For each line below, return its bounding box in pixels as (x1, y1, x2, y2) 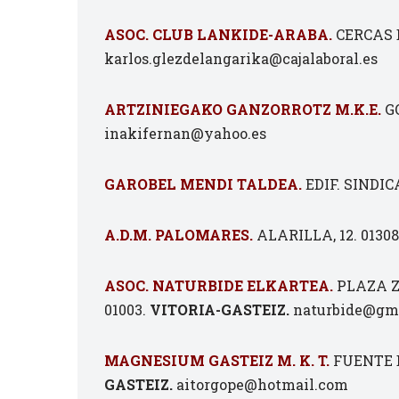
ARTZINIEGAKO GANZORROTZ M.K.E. (104, 100, 381, 118)
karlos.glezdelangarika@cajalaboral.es (104, 49, 378, 68)
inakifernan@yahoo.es (104, 124, 266, 142)
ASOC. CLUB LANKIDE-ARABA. (104, 25, 332, 44)
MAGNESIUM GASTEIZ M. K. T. (104, 351, 330, 370)
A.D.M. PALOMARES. (104, 225, 253, 244)
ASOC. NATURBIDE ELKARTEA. (104, 276, 333, 295)
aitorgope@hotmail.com (173, 375, 348, 394)
